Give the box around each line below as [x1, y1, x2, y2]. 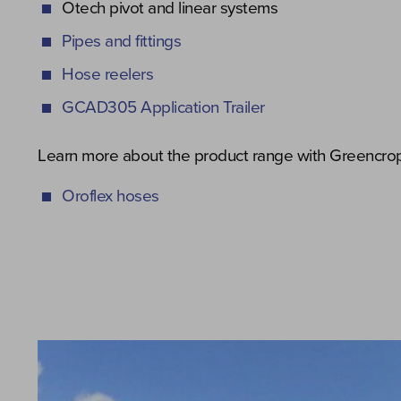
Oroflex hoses [62, 186, 159, 206]
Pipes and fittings [62, 31, 181, 51]
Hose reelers [62, 64, 153, 84]
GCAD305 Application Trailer [62, 98, 265, 117]
